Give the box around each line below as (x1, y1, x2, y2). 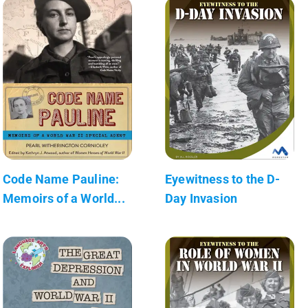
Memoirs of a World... (3, 190, 125, 206)
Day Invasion (165, 190, 238, 206)
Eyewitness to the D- (165, 171, 280, 186)
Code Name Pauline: (3, 171, 120, 186)
